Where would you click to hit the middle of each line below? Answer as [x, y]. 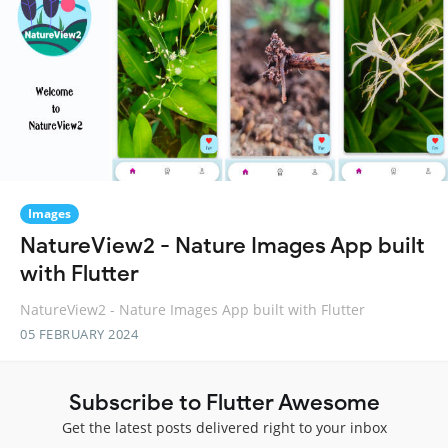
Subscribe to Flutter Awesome [224, 401]
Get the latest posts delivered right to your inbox [224, 427]
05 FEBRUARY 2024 [79, 333]
